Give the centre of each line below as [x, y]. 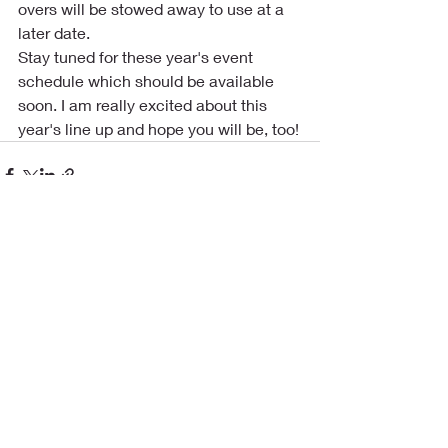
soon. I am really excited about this [144, 105]
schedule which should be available [148, 81]
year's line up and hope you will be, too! [158, 129]
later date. [54, 33]
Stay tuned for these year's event [137, 57]
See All [298, 289]
